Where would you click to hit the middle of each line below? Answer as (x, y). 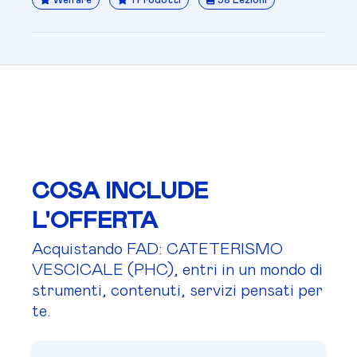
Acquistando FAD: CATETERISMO (157, 249)
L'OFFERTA (95, 221)
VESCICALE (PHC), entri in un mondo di (177, 270)
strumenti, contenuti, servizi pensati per (177, 291)
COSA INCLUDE (120, 192)
